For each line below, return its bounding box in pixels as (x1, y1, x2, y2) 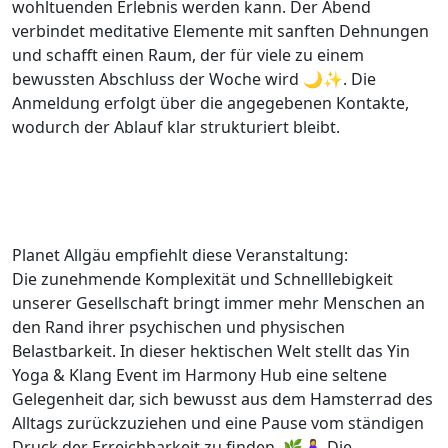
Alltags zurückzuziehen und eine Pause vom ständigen (12, 412, 424, 435)
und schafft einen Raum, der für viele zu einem (12, 44, 364, 67)
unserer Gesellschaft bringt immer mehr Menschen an (12, 292, 425, 315)
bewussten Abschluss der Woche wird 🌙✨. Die (12, 68, 376, 91)
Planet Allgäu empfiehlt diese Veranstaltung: (12, 244, 348, 267)
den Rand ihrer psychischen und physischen (12, 316, 345, 339)
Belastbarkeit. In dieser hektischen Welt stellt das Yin (12, 340, 410, 363)
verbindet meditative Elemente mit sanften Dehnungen (12, 20, 429, 43)
